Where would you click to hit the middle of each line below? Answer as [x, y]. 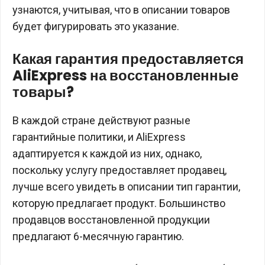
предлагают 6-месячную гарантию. [98, 236]
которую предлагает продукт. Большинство [119, 203]
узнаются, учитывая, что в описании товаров [121, 10]
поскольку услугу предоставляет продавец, [119, 170]
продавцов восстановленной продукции [111, 220]
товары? [43, 92]
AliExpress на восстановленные [125, 75]
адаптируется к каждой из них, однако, [107, 153]
